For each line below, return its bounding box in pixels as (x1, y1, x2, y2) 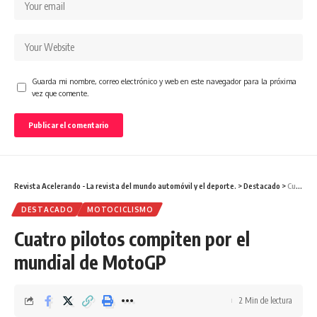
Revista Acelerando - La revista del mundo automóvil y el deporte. (14, 181, 236, 191)
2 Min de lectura (239, 295, 292, 306)
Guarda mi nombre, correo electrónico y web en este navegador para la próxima (32, 76, 296, 86)
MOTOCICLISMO (87, 205, 154, 214)
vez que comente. (32, 88, 89, 98)
